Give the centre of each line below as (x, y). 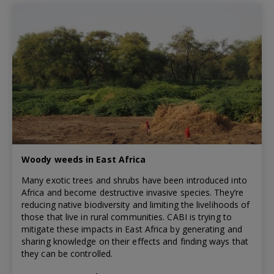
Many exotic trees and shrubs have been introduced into (134, 180)
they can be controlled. (67, 254)
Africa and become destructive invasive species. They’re (132, 193)
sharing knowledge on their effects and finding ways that (135, 242)
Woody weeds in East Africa (84, 160)
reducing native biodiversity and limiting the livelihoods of (136, 205)
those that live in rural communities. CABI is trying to (127, 217)
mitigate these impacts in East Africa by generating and (132, 229)
